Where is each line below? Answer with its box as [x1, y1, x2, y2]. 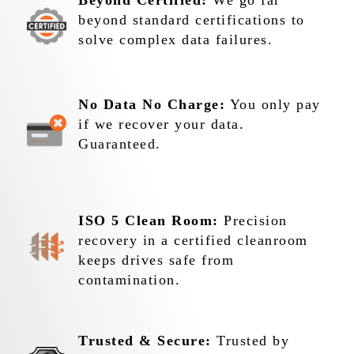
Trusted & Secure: [78, 333, 212, 349]
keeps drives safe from [78, 252, 235, 269]
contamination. [78, 272, 181, 288]
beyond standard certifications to [78, 12, 305, 28]
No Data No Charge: [78, 96, 226, 113]
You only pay [225, 96, 321, 113]
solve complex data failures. [78, 32, 273, 48]
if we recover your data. [78, 116, 245, 133]
